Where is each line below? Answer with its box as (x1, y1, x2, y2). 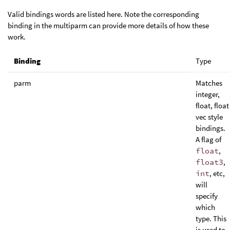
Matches (196, 78, 222, 88)
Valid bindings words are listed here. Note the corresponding (8, 9, 199, 19)
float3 (196, 157, 223, 167)
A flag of (196, 134, 221, 144)
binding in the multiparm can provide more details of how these (8, 20, 209, 30)
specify (196, 190, 218, 201)
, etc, (209, 168, 225, 178)
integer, (196, 89, 220, 99)
